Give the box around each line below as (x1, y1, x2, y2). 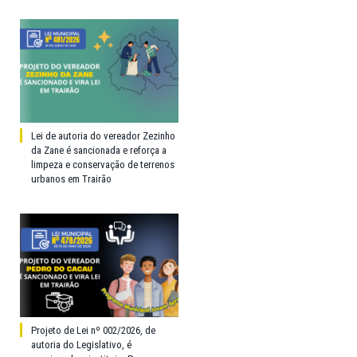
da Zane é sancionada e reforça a (31, 143, 167, 156)
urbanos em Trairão (31, 172, 112, 185)
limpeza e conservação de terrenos (31, 158, 175, 171)
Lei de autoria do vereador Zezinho (31, 129, 175, 142)
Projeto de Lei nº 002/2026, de (31, 324, 155, 336)
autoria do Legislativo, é (31, 338, 131, 351)
